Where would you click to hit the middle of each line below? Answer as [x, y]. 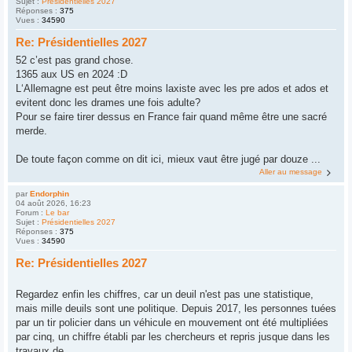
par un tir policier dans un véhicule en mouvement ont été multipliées [172, 323]
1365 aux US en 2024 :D [71, 74]
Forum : [31, 212]
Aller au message [291, 171]
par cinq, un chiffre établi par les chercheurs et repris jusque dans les [173, 337]
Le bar [57, 212]
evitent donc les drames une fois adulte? [108, 102]
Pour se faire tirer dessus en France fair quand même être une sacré [171, 116]
